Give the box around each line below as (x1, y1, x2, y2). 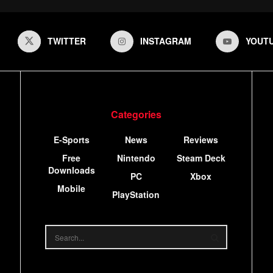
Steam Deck (176, 152, 225, 164)
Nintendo (116, 152, 155, 164)
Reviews (183, 133, 219, 146)
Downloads (48, 164, 95, 176)
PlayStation (112, 188, 160, 200)
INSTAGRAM (140, 35, 191, 47)
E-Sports (53, 133, 90, 146)
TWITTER (48, 35, 86, 47)
